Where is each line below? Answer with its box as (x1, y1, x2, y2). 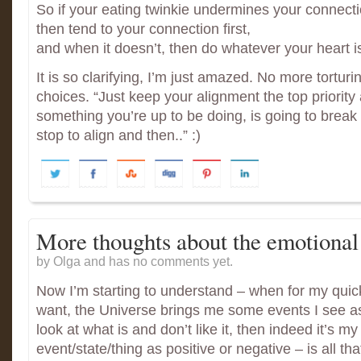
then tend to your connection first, (36, 21, 251, 37)
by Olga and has (36, 255, 133, 268)
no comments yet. (133, 255, 233, 268)
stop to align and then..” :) (36, 127, 201, 143)
